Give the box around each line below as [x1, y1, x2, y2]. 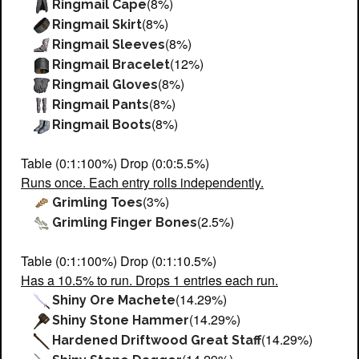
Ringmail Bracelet [52, 56, 171, 72]
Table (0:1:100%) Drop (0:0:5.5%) [21, 153, 209, 172]
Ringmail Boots [52, 116, 152, 132]
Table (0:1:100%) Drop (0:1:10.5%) [21, 251, 216, 270]
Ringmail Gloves [52, 76, 159, 92]
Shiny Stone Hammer [52, 312, 190, 328]
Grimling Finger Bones [52, 214, 198, 230]
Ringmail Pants [52, 96, 150, 112]
